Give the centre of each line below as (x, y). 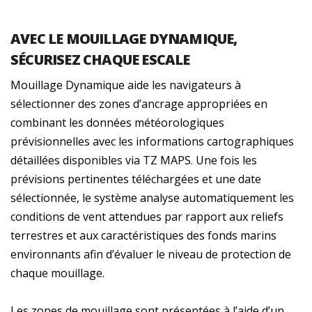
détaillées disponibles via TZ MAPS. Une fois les (134, 160)
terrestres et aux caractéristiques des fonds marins (143, 235)
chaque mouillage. (57, 273)
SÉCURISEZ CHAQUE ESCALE (100, 59)
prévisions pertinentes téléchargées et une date (136, 179)
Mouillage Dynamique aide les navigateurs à (126, 85)
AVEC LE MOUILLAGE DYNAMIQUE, (124, 38)
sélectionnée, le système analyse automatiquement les (152, 197)
